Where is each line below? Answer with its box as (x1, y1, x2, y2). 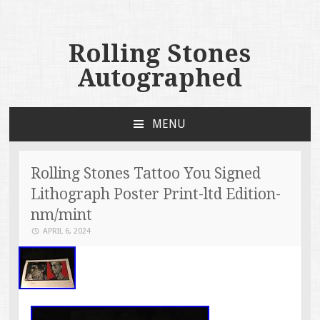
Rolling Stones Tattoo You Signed (31, 164, 261, 182)
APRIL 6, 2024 (43, 226, 91, 236)
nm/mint (31, 205, 93, 224)
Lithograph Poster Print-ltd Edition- (31, 184, 281, 203)
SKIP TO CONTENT (19, 134, 93, 144)
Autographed (77, 64, 243, 92)
